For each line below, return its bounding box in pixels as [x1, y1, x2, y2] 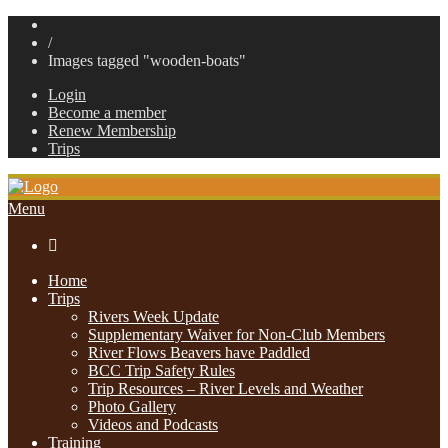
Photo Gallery [88, 398, 176, 415]
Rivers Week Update [88, 308, 219, 325]
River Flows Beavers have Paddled [88, 344, 310, 361]
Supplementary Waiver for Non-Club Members [88, 326, 385, 343]
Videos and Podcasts [88, 416, 218, 433]
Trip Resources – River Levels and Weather [88, 380, 363, 397]
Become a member [48, 104, 166, 121]
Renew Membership [48, 122, 176, 139]
